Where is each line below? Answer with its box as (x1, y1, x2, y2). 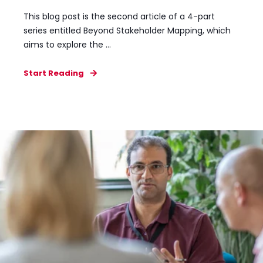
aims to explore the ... (23, 38, 111, 50)
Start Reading (23, 67, 84, 79)
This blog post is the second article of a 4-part (23, 10, 215, 22)
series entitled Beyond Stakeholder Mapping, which (23, 24, 231, 36)
